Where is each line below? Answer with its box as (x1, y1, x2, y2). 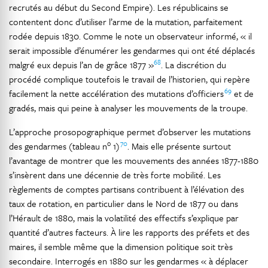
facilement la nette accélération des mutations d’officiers (9, 87, 224, 100)
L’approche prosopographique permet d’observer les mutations (9, 125, 251, 138)
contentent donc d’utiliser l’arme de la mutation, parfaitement (9, 15, 242, 28)
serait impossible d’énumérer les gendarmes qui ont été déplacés (9, 44, 255, 57)
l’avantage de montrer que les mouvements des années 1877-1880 (9, 154, 258, 167)
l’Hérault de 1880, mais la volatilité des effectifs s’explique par (9, 211, 239, 224)
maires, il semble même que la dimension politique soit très (9, 240, 233, 253)
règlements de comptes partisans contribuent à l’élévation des (9, 182, 244, 196)
